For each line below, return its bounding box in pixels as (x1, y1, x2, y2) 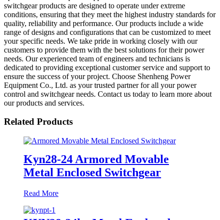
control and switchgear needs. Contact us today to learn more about (4, 89, 212, 98)
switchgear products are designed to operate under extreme (4, 1, 185, 10)
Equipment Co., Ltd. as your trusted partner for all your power (4, 81, 196, 89)
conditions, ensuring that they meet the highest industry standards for (4, 10, 216, 19)
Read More (24, 189, 58, 197)
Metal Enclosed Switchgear (24, 165, 161, 179)
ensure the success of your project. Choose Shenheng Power (4, 72, 191, 81)
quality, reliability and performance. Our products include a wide (4, 19, 203, 27)
